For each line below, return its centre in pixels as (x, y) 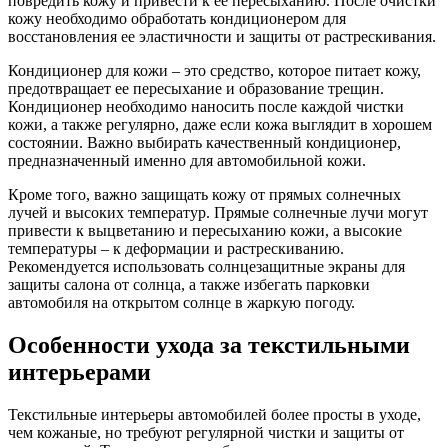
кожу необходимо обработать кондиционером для (177, 19)
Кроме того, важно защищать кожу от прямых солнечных (204, 195)
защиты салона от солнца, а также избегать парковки (189, 285)
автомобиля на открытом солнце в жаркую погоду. (181, 303)
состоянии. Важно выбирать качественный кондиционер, (204, 143)
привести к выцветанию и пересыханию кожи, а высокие (205, 231)
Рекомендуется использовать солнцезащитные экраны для (206, 267)
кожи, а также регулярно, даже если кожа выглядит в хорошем (220, 125)
